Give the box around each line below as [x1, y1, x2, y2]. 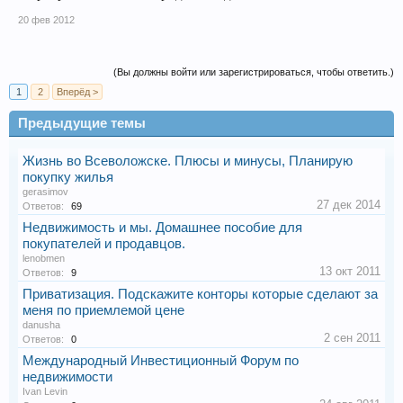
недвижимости [22, 369, 112, 384]
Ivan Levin [22, 385, 67, 397]
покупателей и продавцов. [22, 236, 185, 251]
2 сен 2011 [324, 330, 381, 345]
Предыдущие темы [18, 115, 146, 130]
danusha [22, 318, 60, 330]
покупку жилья [22, 169, 113, 184]
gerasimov [22, 185, 68, 197]
